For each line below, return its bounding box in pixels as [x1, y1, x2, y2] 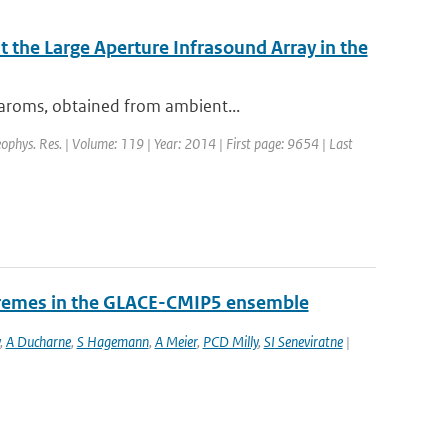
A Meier [154, 332, 197, 351]
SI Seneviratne [263, 332, 343, 351]
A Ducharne [5, 332, 71, 351]
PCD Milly [202, 332, 258, 351]
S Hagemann [76, 332, 149, 351]
